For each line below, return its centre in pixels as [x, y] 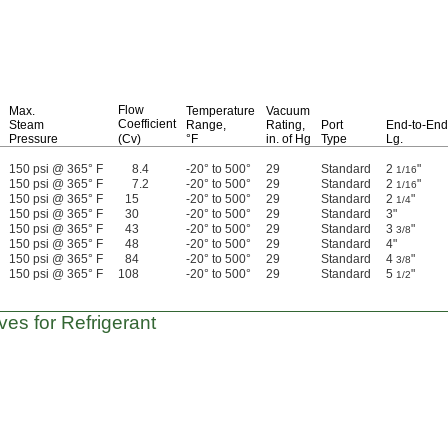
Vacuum [288, 111]
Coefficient [147, 124]
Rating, [285, 125]
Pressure [33, 139]
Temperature [220, 111]
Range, [206, 125]
